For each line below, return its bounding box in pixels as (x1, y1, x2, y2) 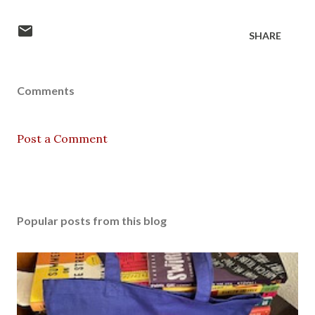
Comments (17, 84, 75, 97)
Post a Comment (17, 131, 108, 146)
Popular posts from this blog (17, 214, 167, 227)
